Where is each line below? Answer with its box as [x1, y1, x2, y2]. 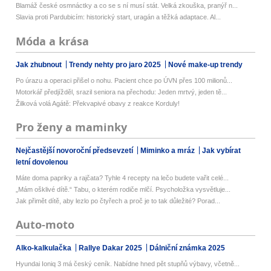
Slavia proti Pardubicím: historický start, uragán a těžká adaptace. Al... [16, 13, 221, 21]
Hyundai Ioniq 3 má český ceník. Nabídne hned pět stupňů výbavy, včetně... [16, 260, 240, 267]
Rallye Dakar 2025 [79, 243, 145, 252]
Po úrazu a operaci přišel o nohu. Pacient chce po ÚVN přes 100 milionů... [16, 76, 233, 84]
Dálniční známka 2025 [149, 243, 226, 252]
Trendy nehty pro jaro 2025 [69, 60, 163, 69]
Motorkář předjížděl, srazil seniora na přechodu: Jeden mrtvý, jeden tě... [16, 88, 227, 96]
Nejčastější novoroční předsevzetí [16, 146, 135, 155]
